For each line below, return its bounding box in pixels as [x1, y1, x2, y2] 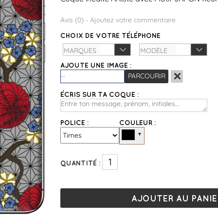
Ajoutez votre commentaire [90, 16, 176, 24]
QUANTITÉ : [60, 159, 100, 167]
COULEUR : [119, 119, 156, 127]
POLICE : [60, 119, 89, 127]
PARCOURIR [127, 72, 165, 80]
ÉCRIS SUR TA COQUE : [60, 91, 139, 98]
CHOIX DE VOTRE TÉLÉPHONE [60, 32, 161, 39]
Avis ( [60, 16, 77, 24]
